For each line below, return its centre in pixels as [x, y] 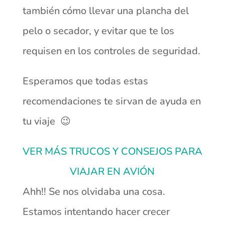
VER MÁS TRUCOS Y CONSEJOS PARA [112, 151]
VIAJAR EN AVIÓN [113, 171]
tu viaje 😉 [46, 121]
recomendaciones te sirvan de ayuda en [111, 101]
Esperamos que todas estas [85, 81]
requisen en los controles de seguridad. [111, 51]
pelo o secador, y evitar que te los [98, 31]
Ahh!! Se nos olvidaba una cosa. [94, 191]
